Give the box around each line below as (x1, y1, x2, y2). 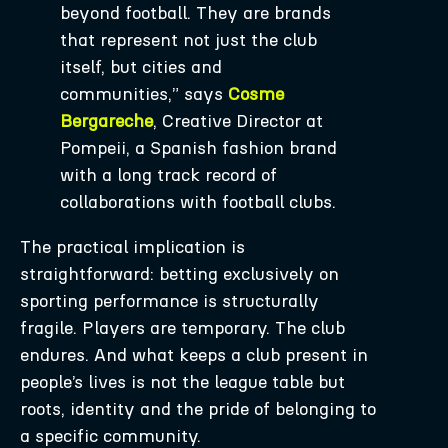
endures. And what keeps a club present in (20, 343, 368, 366)
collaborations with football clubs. (60, 190, 336, 213)
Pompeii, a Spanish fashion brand (60, 136, 337, 159)
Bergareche (60, 109, 153, 132)
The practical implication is (20, 235, 245, 258)
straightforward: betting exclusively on (20, 262, 339, 285)
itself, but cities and (60, 55, 222, 78)
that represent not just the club (60, 28, 317, 51)
